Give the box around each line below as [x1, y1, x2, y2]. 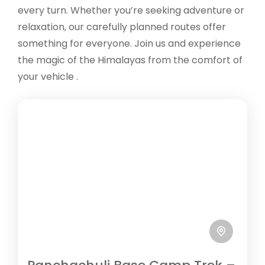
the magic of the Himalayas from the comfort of [18, 53, 243, 67]
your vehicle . [18, 69, 78, 83]
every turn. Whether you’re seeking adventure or [18, 3, 244, 17]
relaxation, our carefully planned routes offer [18, 20, 226, 34]
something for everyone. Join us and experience [18, 36, 241, 50]
